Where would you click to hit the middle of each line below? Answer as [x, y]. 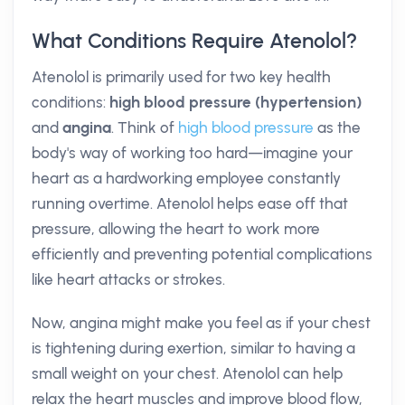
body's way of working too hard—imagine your [192, 153]
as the [337, 127]
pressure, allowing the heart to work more [176, 229]
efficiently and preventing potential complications [202, 254]
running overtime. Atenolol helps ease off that [190, 203]
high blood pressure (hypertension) [235, 102]
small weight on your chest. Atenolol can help [187, 373]
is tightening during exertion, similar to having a [193, 348]
